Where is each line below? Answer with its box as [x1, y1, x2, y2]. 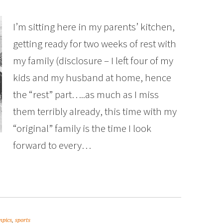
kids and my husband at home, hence [13, 71, 171, 84]
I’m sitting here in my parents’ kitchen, [13, 20, 175, 33]
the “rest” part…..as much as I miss [13, 88, 159, 101]
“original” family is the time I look [13, 121, 151, 135]
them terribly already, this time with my [13, 105, 177, 118]
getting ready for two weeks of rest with [13, 37, 176, 50]
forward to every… [13, 138, 91, 152]
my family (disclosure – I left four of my [13, 54, 173, 67]
